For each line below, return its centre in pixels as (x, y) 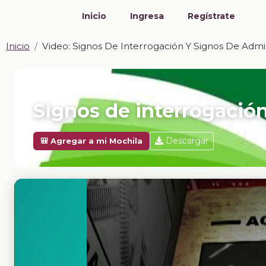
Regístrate (211, 16)
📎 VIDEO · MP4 (64, 91)
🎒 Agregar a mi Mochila (91, 141)
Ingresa (147, 16)
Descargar (187, 141)
